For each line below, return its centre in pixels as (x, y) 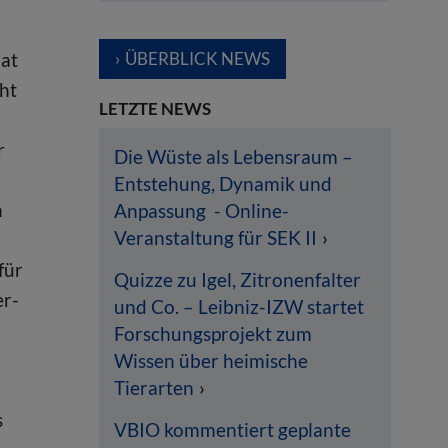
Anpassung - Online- (201, 211)
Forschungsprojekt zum (212, 334)
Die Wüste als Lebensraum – (233, 157)
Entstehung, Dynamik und (222, 184)
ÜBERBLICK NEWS (197, 58)
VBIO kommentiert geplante (232, 430)
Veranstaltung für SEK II (215, 238)
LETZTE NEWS (154, 108)
